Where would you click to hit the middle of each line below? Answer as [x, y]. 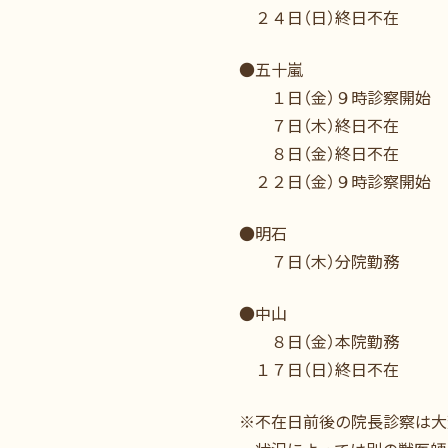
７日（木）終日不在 [319, 125]
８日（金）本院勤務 [319, 341]
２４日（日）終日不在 [319, 17]
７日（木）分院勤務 [319, 261]
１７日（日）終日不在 [319, 369]
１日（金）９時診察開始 [335, 97]
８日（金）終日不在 [319, 153]
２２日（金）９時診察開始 [335, 181]
